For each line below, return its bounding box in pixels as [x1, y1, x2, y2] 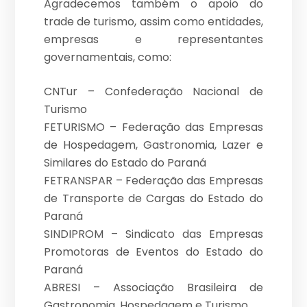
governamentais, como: [44, 49, 172, 66]
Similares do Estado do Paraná [44, 155, 207, 171]
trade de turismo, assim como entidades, [44, 14, 263, 30]
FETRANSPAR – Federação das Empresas [44, 173, 263, 189]
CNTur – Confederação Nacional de [44, 84, 263, 100]
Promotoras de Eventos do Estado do [44, 244, 263, 260]
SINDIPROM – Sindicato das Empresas [44, 226, 263, 243]
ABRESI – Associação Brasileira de [44, 280, 263, 296]
